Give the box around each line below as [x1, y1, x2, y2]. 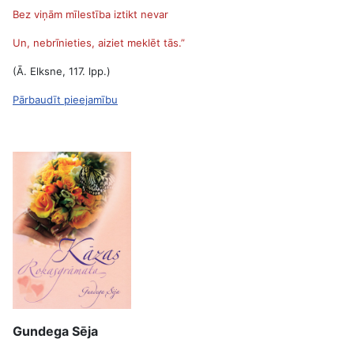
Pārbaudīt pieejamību [13, 93, 118, 106]
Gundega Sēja [13, 323, 98, 339]
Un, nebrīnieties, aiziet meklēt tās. [13, 36, 181, 49]
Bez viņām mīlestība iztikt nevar [13, 8, 168, 21]
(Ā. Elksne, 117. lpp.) [13, 65, 111, 77]
